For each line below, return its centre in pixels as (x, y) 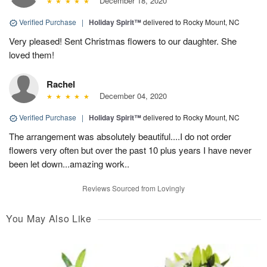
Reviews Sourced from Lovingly (133, 188)
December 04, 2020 (131, 96)
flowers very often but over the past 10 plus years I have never (130, 150)
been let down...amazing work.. (69, 164)
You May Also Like (49, 219)
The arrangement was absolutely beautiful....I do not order (120, 136)
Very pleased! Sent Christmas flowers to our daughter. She (123, 41)
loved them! (32, 55)
